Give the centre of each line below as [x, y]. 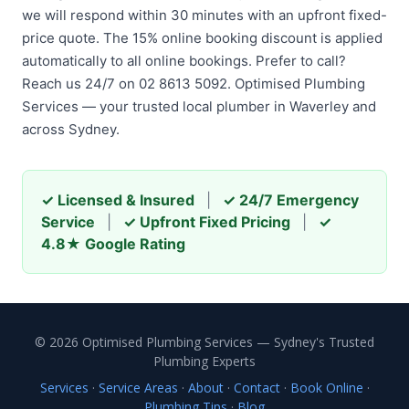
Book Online [326, 388]
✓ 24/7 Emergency [291, 200]
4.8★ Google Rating [113, 244]
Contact [257, 388]
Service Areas [138, 388]
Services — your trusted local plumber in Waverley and [199, 106]
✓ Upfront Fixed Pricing [207, 222]
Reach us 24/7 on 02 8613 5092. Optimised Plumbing [194, 84]
